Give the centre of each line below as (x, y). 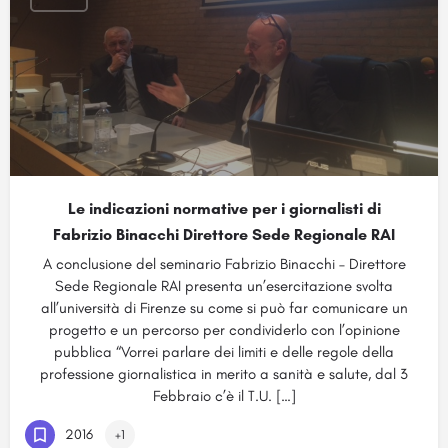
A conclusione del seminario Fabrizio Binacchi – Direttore (224, 264)
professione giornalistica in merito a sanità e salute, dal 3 (224, 374)
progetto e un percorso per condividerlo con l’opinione (224, 330)
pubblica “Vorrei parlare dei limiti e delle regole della (224, 352)
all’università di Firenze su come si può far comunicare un (224, 308)
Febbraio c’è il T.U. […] (224, 396)
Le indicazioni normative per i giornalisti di (224, 208)
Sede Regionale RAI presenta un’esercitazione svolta (224, 286)
